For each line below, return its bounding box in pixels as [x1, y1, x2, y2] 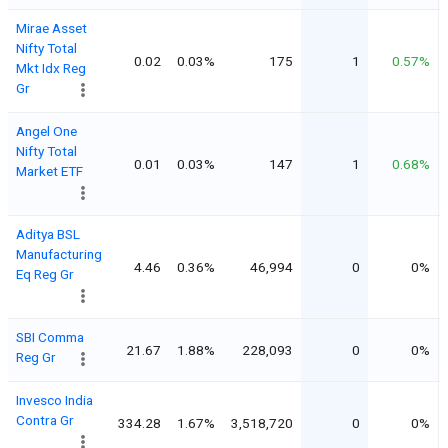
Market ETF [16, 162, 83, 179]
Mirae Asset [16, 19, 87, 36]
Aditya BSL [16, 225, 80, 242]
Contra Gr [16, 411, 74, 428]
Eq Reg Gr [16, 265, 74, 282]
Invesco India [16, 391, 93, 408]
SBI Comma [16, 328, 84, 345]
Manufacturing [16, 245, 102, 262]
